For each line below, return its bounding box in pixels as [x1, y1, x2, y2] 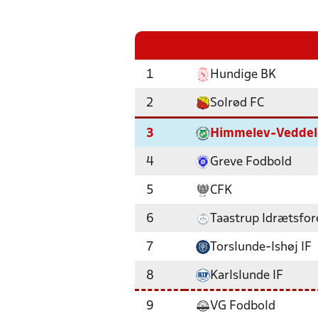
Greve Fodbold [210, 156, 292, 168]
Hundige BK [210, 69, 276, 81]
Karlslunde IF [210, 270, 283, 282]
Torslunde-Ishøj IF [210, 241, 312, 253]
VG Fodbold [210, 300, 275, 312]
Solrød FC [210, 97, 264, 109]
